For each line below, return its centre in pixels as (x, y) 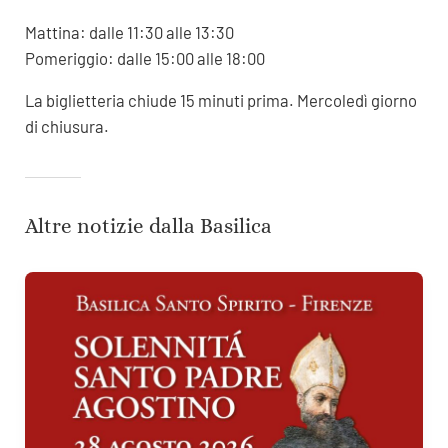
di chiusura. (66, 126)
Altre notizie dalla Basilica (148, 226)
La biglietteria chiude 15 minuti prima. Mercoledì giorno (220, 100)
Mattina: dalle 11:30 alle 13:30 (129, 32)
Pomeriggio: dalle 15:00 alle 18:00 (144, 58)
